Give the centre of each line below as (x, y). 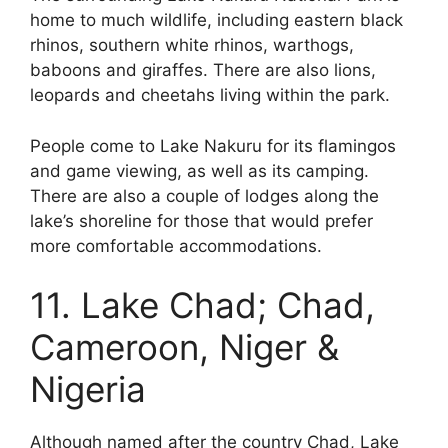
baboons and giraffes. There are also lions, (203, 70)
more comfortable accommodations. (176, 245)
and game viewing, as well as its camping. (199, 170)
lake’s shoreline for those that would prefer (201, 220)
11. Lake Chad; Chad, (202, 305)
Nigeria (88, 389)
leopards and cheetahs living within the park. (210, 95)
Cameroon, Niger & (184, 347)
